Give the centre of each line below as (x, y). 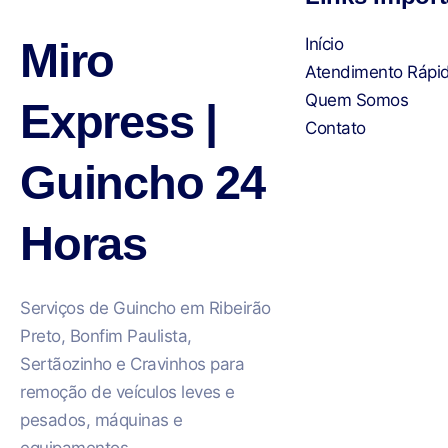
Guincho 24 (143, 182)
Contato (335, 127)
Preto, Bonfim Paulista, (106, 335)
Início (324, 43)
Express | (119, 121)
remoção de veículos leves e (127, 391)
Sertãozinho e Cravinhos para (132, 363)
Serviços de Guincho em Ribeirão (145, 307)
